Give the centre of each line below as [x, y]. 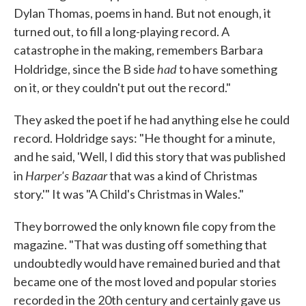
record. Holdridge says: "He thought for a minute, [144, 138]
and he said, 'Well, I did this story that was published [150, 156]
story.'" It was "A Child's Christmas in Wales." [129, 194]
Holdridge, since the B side [85, 69]
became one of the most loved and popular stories [145, 281]
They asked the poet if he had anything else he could [152, 120]
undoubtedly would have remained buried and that [147, 263]
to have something [227, 69]
